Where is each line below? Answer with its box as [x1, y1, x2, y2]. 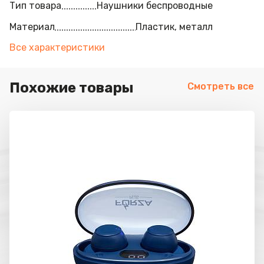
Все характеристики [9, 42, 105, 53]
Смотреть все [187, 81, 254, 92]
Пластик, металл [136, 21, 213, 32]
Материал [9, 21, 55, 32]
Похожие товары [9, 80, 134, 96]
